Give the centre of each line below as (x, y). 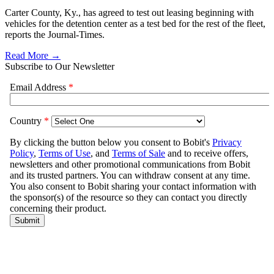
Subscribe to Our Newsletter (60, 67)
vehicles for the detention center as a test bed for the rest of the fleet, (135, 24)
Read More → (33, 56)
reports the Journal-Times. (55, 35)
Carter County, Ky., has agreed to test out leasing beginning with (129, 13)
